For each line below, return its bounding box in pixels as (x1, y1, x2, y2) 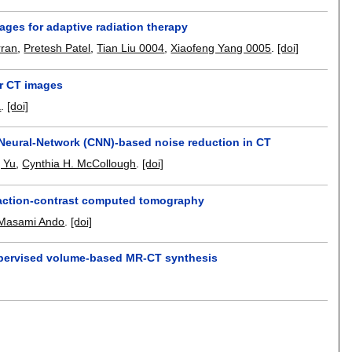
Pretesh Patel (24, 42, 91, 55)
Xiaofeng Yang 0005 (170, 42, 272, 55)
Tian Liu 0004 (97, 42, 165, 55)
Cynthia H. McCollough (22, 157, 137, 170)
